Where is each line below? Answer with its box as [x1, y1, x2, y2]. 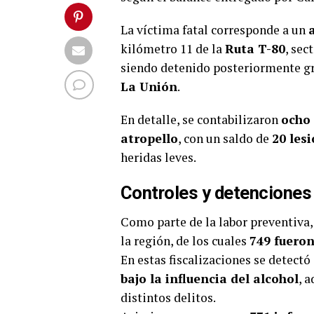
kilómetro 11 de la [121, 41, 225, 57]
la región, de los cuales [121, 233, 250, 250]
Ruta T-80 [225, 41, 285, 57]
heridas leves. [121, 149, 196, 166]
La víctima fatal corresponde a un [121, 22, 308, 39]
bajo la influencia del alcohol [121, 271, 299, 287]
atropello [121, 130, 178, 147]
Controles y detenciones [121, 182, 312, 204]
